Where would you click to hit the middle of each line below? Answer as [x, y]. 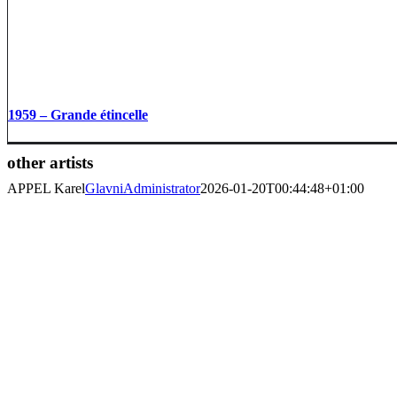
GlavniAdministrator [143, 189]
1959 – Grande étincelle [78, 115]
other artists [50, 163]
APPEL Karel [46, 189]
